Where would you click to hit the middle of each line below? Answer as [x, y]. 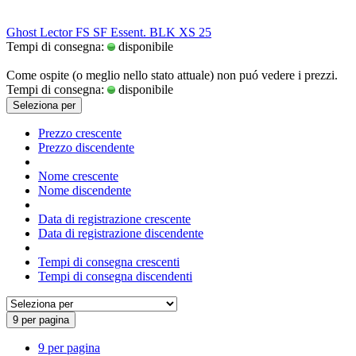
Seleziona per [44, 105]
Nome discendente [85, 190]
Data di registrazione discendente [121, 233]
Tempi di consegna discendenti [115, 276]
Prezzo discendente [86, 147]
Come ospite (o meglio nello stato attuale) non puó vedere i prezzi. [172, 75]
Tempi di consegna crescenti [109, 261]
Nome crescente [78, 176]
